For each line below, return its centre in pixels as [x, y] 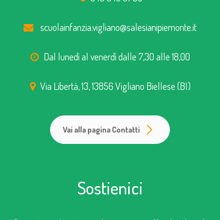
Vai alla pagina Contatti [101, 129]
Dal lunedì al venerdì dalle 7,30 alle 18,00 [117, 56]
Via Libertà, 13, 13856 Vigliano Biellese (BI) [115, 86]
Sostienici [110, 187]
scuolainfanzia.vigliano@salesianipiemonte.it [118, 27]
